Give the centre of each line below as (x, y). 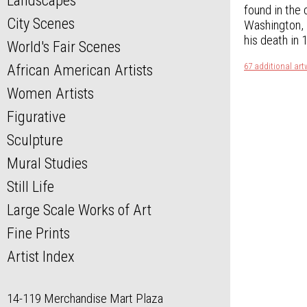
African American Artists (80, 70)
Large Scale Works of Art (79, 210)
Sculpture (35, 140)
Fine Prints (38, 233)
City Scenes (41, 24)
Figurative (36, 117)
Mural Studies (47, 163)
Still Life (30, 187)
